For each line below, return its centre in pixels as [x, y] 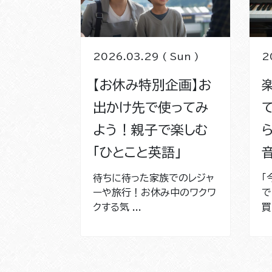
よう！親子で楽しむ [150, 130]
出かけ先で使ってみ [151, 107]
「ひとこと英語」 [137, 152]
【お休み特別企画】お [152, 85]
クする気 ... [117, 207]
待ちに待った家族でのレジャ [154, 178]
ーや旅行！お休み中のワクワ [155, 192]
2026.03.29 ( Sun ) [146, 56]
